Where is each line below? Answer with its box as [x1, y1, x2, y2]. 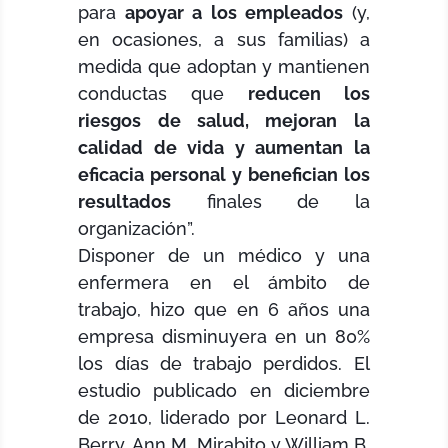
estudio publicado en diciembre [78, 380, 370, 402]
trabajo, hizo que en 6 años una [78, 299, 370, 321]
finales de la [171, 191, 370, 213]
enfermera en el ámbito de [78, 272, 370, 294]
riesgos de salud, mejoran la [78, 110, 370, 132]
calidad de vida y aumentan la [78, 137, 370, 159]
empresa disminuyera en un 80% [78, 326, 370, 348]
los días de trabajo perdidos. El [78, 353, 370, 375]
